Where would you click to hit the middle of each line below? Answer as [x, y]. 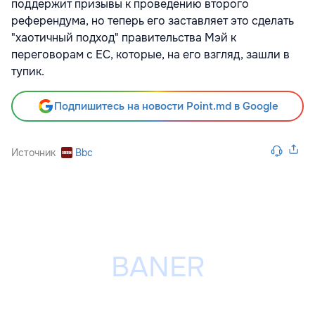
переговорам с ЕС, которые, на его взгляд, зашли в [150, 54]
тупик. [28, 71]
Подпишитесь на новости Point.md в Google [166, 106]
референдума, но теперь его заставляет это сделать [153, 20]
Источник [33, 152]
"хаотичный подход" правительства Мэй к [124, 37]
